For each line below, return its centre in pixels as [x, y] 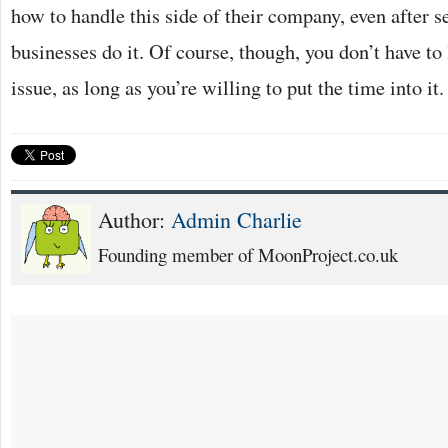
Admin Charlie [236, 219]
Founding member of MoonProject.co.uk [248, 254]
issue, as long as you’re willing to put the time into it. [227, 86]
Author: [134, 219]
